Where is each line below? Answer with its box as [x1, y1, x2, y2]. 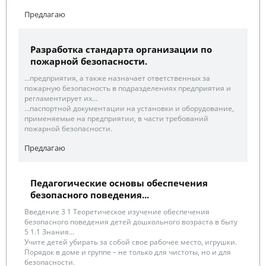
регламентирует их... [24, 93, 97, 103]
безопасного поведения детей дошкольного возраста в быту [24, 217, 237, 227]
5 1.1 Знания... [24, 227, 74, 237]
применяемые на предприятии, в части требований [24, 113, 208, 123]
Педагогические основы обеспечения [30, 177, 208, 189]
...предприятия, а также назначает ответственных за [24, 73, 210, 83]
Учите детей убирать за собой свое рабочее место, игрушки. [24, 237, 237, 247]
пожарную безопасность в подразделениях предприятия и [24, 83, 231, 93]
